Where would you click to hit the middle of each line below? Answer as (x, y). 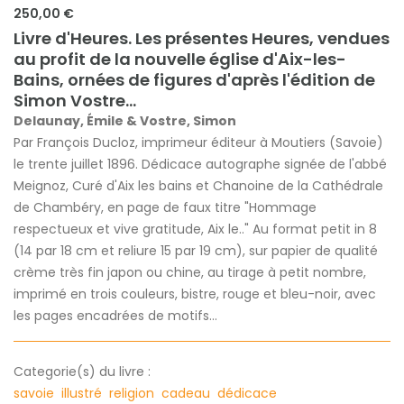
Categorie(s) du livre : (82, 371)
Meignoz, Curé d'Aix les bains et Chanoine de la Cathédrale (198, 185)
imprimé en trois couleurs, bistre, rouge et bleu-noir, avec (195, 294)
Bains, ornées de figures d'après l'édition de (194, 79)
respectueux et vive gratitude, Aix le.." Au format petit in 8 (195, 229)
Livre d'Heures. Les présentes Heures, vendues (202, 38)
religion (133, 393)
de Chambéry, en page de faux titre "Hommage (165, 207)
